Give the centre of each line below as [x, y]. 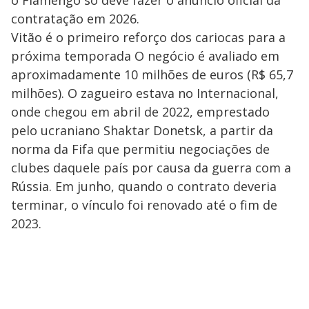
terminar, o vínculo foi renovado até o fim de [144, 205]
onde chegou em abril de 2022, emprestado [140, 111]
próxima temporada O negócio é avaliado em [145, 56]
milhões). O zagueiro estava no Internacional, [145, 93]
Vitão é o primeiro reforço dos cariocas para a [148, 37]
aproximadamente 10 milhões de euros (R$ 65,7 [152, 74]
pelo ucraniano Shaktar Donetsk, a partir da [142, 130]
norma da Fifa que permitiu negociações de [140, 149]
